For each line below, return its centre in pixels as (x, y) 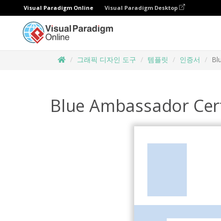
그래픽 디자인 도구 (107, 59)
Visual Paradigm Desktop (142, 8)
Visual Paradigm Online (58, 8)
